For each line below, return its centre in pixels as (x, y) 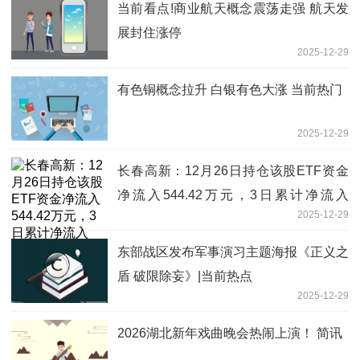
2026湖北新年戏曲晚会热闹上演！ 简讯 (230, 333)
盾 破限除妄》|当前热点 (185, 276)
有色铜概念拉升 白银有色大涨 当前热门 (230, 89)
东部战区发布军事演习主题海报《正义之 (233, 252)
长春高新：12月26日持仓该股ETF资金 (233, 170)
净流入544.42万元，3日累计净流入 (233, 194)
